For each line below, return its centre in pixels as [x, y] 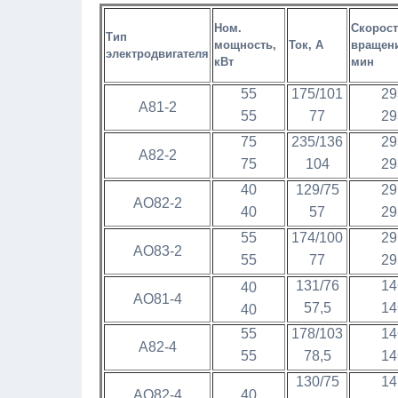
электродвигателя [157, 54]
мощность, [245, 45]
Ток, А [306, 45]
